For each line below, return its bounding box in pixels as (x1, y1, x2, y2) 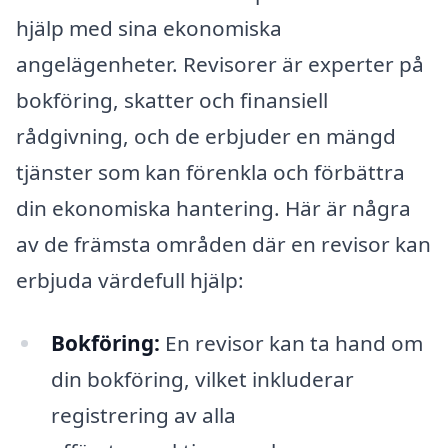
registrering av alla (50, 401, 236, 430)
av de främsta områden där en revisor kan (16, 229, 431, 258)
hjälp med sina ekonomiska (16, 13, 282, 42)
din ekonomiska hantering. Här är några (16, 193, 411, 222)
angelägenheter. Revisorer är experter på (16, 49, 424, 78)
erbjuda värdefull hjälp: (16, 265, 244, 294)
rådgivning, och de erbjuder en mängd (16, 121, 396, 150)
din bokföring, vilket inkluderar (50, 365, 354, 394)
